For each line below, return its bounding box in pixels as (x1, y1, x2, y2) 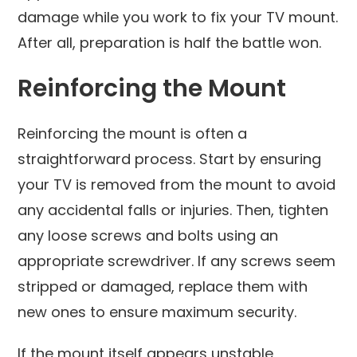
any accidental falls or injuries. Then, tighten (18, 199, 329, 220)
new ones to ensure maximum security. (18, 301, 297, 322)
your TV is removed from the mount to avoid (18, 174, 336, 194)
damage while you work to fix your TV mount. (18, 6, 339, 27)
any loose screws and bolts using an (18, 225, 279, 245)
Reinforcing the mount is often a (18, 123, 248, 143)
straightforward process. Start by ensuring (18, 148, 322, 169)
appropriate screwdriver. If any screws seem (18, 250, 336, 271)
